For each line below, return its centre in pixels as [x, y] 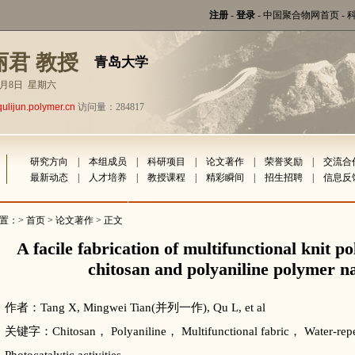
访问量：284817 [110, 107]
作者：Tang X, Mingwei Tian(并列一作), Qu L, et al [135, 307]
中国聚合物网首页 [301, 15]
